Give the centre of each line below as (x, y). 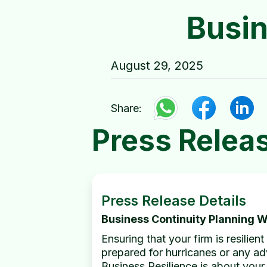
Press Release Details (174, 201)
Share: (126, 108)
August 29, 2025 (157, 66)
